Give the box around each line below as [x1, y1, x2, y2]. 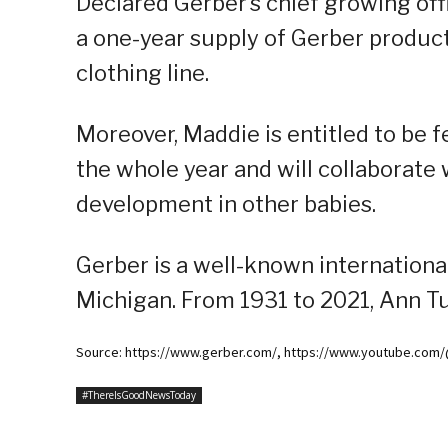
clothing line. [76, 60, 209, 87]
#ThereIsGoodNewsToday [82, 388, 196, 403]
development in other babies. [76, 191, 376, 218]
